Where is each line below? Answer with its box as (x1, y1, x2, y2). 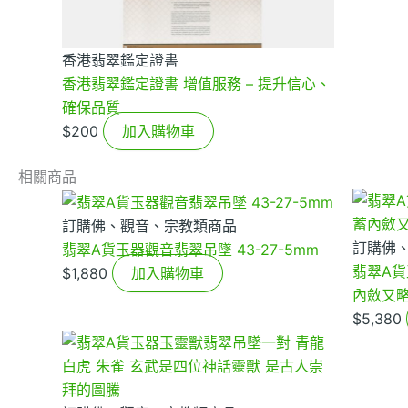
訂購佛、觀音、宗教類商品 (62, 216, 237, 235)
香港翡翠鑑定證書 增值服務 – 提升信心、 (62, 75, 331, 94)
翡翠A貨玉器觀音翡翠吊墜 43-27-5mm (62, 240, 319, 259)
